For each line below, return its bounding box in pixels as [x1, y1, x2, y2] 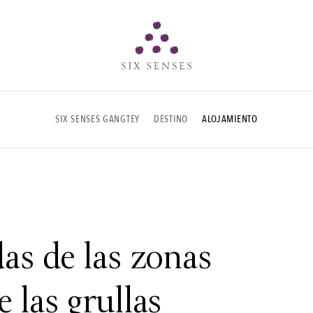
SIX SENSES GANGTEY [55, 112, 140, 126]
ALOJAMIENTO [201, 112, 258, 126]
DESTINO [154, 112, 188, 126]
